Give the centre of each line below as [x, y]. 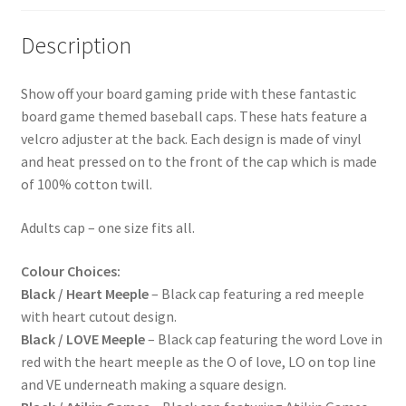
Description [76, 45]
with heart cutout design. [98, 316]
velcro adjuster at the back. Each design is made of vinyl [191, 139]
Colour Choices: [70, 271]
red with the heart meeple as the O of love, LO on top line [198, 361]
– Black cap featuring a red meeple [256, 293]
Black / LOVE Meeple [82, 338]
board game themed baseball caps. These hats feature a [193, 116]
